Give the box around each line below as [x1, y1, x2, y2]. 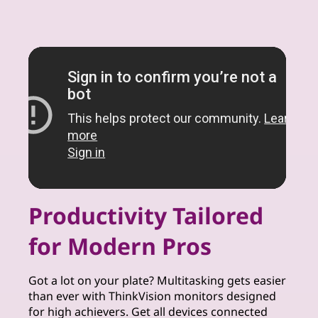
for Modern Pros [28, 231, 212, 261]
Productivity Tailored [28, 200, 263, 231]
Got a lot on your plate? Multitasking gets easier [28, 273, 286, 288]
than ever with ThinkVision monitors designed [28, 288, 276, 304]
